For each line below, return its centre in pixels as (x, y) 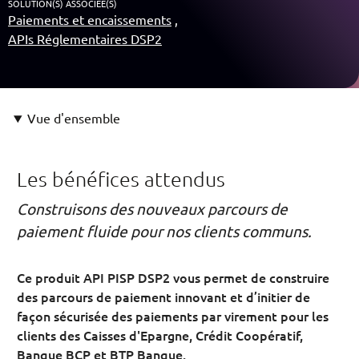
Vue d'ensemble (73, 118)
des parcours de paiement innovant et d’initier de (163, 296)
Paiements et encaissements (90, 19)
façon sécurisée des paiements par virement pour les (173, 316)
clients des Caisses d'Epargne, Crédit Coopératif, (160, 335)
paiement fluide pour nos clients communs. (164, 231)
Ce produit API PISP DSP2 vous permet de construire (173, 277)
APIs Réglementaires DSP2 (85, 38)
